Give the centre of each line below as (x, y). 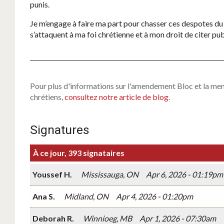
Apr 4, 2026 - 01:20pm (154, 196)
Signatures (60, 130)
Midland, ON (86, 196)
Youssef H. (53, 174)
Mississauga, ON (110, 174)
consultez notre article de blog (116, 97)
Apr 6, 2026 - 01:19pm (184, 174)
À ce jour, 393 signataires (79, 153)
